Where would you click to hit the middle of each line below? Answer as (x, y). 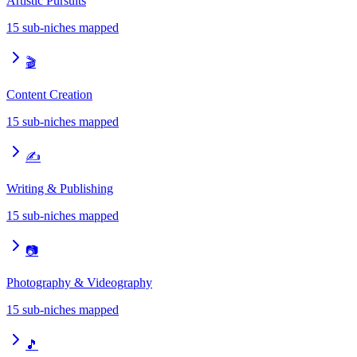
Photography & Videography (79, 283)
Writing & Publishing (60, 189)
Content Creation (49, 95)
